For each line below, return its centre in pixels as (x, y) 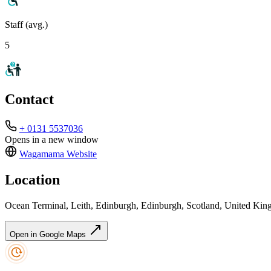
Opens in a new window (52, 140)
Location (32, 180)
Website (80, 154)
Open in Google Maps (49, 235)
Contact (29, 100)
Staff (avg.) (26, 24)
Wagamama (42, 154)
